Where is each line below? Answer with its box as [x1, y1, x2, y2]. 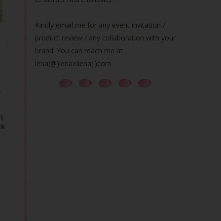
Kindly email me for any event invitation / [35, 20, 165, 30]
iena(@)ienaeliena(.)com [35, 59, 111, 68]
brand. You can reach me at [35, 46, 123, 55]
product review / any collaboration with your [35, 33, 176, 42]
